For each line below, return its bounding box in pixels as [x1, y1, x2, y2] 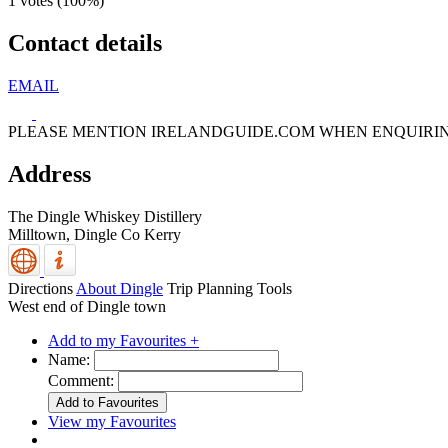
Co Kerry [121, 225, 181, 243]
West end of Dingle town [8, 297, 166, 315]
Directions [8, 279, 73, 297]
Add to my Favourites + [48, 331, 199, 349]
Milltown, [8, 225, 74, 243]
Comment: [48, 371, 114, 389]
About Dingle [76, 279, 163, 297]
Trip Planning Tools [167, 279, 292, 297]
